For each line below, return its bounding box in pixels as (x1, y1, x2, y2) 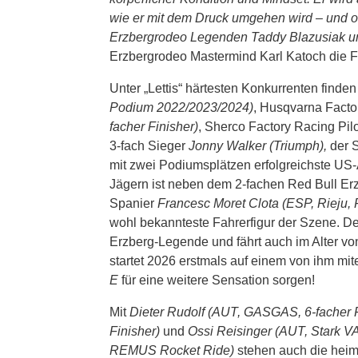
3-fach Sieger (109, 138, 189, 153)
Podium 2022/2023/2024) (109, 100, 253, 114)
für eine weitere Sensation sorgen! (118, 272, 315, 287)
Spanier (109, 196, 154, 210)
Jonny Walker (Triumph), (189, 138, 330, 153)
